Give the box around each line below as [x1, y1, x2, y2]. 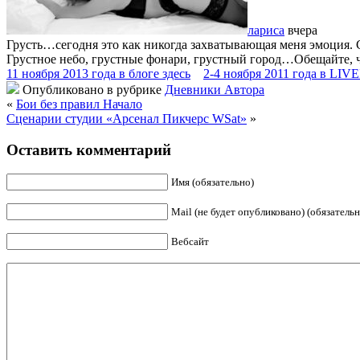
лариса [247, 22, 284, 37]
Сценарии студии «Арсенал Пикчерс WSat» [6, 111, 247, 125]
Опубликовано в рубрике [19, 82, 165, 96]
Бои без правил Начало [16, 96, 142, 111]
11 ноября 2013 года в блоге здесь [6, 66, 190, 80]
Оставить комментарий [6, 141, 171, 158]
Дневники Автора [165, 82, 264, 96]
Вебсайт [171, 235, 209, 248]
